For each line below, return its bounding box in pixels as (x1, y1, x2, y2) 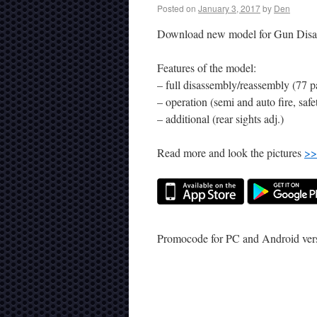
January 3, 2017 (198, 2, 260, 14)
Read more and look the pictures (157, 145, 304, 160)
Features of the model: (157, 60, 256, 75)
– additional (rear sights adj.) (157, 111, 284, 126)
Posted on (157, 2, 196, 14)
